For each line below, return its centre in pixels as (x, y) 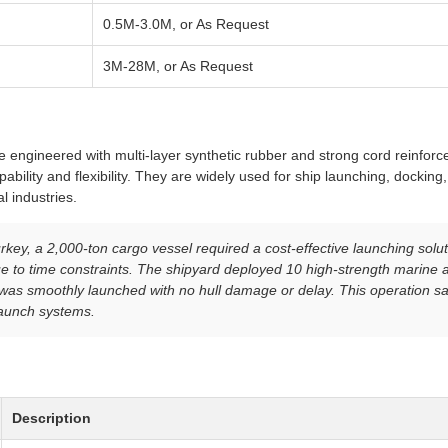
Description (51, 418)
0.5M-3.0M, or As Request (186, 24)
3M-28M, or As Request (178, 66)
